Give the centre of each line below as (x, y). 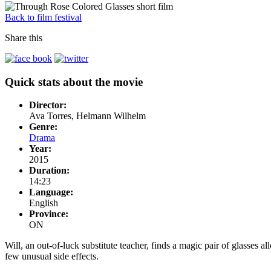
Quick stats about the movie (74, 82)
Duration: (49, 171)
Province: (49, 214)
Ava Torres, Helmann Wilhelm (87, 116)
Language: (51, 192)
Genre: (43, 127)
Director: (48, 105)
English (44, 203)
